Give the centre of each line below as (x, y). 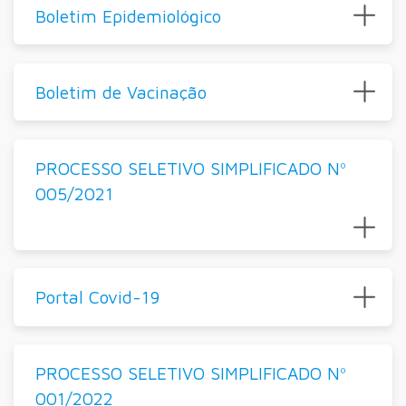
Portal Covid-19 (97, 296)
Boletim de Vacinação (121, 92)
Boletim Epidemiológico (128, 15)
